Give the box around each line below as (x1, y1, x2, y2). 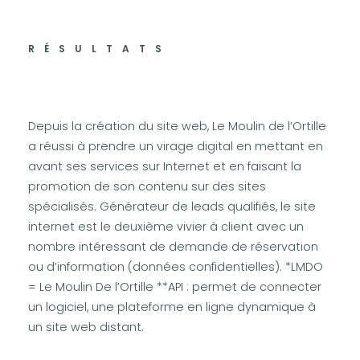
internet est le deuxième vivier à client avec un (28, 219, 304, 235)
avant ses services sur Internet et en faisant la (28, 158, 301, 174)
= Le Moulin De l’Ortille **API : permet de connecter (28, 279, 321, 295)
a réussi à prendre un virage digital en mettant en (28, 138, 323, 154)
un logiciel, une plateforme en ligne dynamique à (28, 299, 316, 315)
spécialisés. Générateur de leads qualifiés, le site (28, 198, 316, 215)
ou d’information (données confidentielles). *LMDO (28, 259, 323, 275)
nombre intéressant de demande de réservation (28, 239, 318, 255)
